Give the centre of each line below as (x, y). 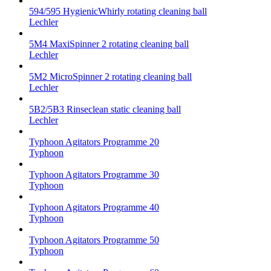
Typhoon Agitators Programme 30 (94, 174)
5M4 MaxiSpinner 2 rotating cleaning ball (109, 44)
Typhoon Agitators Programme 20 (94, 142)
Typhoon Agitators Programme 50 (94, 240)
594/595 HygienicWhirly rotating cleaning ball (118, 11)
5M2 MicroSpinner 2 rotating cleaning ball (110, 76)
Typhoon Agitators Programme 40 (94, 207)
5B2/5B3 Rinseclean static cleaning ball (105, 109)
